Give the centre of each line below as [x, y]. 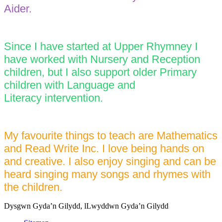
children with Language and [70, 85]
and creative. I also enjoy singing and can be [110, 161]
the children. [33, 187]
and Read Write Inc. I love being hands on [104, 148]
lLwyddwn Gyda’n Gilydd [126, 206]
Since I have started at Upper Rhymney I [101, 46]
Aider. [18, 8]
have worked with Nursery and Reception [102, 59]
